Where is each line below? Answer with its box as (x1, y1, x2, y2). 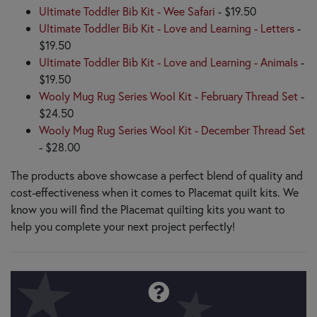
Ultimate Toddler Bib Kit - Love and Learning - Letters (39, 20, 294, 35)
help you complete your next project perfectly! (11, 218, 235, 234)
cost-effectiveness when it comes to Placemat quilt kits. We (11, 184, 299, 200)
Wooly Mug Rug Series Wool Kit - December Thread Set (39, 122, 305, 137)
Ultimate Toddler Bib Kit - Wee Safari (39, 3, 215, 18)
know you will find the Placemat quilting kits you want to (11, 201, 285, 217)
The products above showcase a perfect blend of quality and (11, 167, 303, 183)
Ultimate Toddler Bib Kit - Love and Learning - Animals (39, 54, 298, 69)
